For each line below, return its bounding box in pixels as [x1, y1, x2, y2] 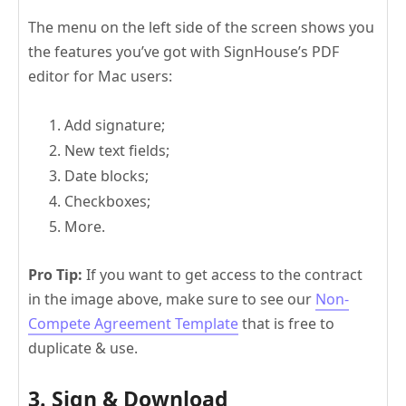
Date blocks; [64, 165, 149, 186]
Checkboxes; [64, 190, 150, 211]
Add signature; [64, 114, 165, 135]
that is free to [238, 313, 334, 333]
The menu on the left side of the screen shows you [28, 16, 374, 37]
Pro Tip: [28, 264, 86, 285]
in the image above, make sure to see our [28, 288, 315, 309]
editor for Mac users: [28, 65, 172, 86]
